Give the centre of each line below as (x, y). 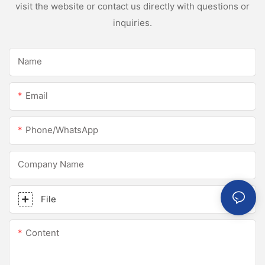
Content (42, 232)
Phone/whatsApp (62, 130)
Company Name (51, 164)
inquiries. (132, 23)
